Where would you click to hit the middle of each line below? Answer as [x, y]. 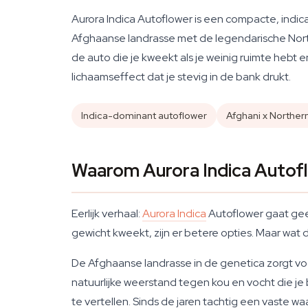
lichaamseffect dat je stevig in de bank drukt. [181, 77]
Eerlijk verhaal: [107, 213]
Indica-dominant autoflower [144, 115]
